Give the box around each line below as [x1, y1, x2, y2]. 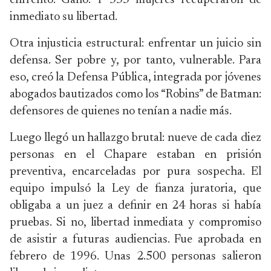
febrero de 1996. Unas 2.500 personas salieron [10, 250, 261, 263]
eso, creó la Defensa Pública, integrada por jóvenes [10, 71, 261, 83]
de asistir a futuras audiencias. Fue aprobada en [10, 233, 261, 246]
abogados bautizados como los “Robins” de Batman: [10, 88, 261, 100]
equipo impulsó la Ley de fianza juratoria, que [10, 183, 261, 195]
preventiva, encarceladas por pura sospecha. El [10, 166, 261, 178]
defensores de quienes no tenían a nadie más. [10, 105, 232, 117]
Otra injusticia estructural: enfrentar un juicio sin [10, 38, 261, 50]
